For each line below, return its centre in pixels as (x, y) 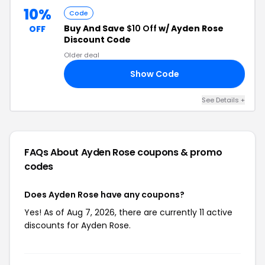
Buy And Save (95, 28)
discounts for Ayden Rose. (77, 225)
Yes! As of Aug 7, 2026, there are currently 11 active (128, 212)
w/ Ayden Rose (190, 28)
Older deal (82, 55)
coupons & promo (180, 152)
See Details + (223, 100)
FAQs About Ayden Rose (81, 152)
